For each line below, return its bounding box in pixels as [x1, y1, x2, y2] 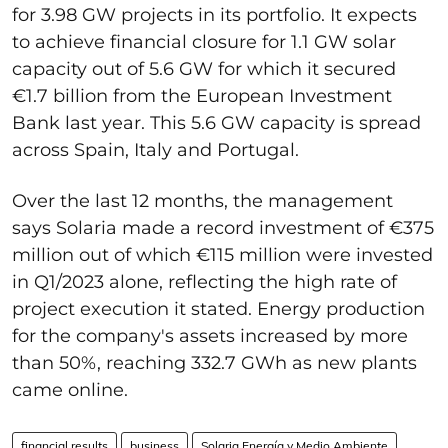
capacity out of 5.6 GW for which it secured [12, 57, 396, 80]
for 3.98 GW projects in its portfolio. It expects [12, 3, 417, 26]
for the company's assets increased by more [12, 324, 408, 347]
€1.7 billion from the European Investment [12, 84, 392, 107]
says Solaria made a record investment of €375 [12, 216, 434, 239]
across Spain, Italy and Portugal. [12, 138, 299, 161]
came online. [12, 378, 128, 401]
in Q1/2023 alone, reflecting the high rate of [12, 270, 397, 293]
